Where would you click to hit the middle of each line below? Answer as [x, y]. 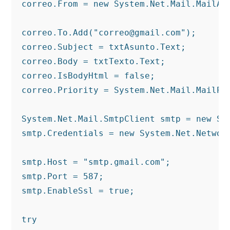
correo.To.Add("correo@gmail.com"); [109, 33]
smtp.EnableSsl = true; [78, 191]
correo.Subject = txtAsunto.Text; [104, 47]
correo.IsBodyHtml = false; [89, 76]
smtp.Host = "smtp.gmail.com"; [96, 162]
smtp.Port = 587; [63, 176]
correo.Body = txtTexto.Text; [94, 61]
